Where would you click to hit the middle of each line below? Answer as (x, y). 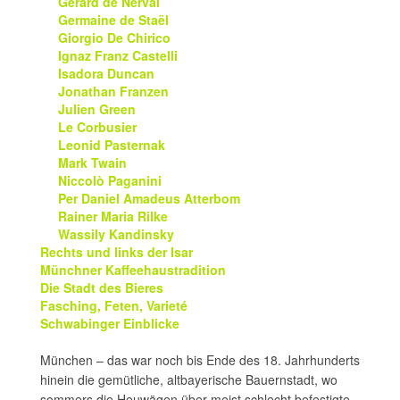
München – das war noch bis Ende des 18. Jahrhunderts (200, 360)
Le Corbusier (97, 127)
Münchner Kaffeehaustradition (133, 270)
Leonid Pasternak (112, 145)
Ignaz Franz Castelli (118, 55)
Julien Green (97, 109)
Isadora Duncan (106, 73)
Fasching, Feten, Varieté (114, 305)
